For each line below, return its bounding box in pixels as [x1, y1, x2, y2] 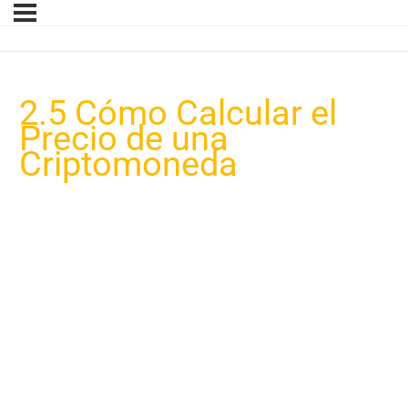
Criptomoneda [18, 143, 238, 184]
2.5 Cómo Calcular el [18, 92, 337, 133]
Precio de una [18, 117, 229, 158]
